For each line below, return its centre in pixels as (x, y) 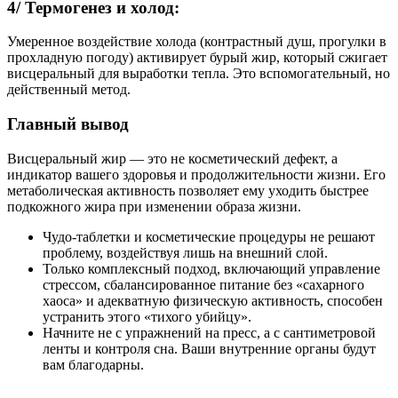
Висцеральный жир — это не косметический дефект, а (172, 158)
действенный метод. (69, 90)
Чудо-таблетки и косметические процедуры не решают (209, 236)
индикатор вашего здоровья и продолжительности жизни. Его (196, 174)
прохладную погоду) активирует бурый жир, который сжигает (197, 58)
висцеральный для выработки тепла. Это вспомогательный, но (199, 74)
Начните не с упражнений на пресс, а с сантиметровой (209, 332)
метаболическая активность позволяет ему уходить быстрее (188, 190)
